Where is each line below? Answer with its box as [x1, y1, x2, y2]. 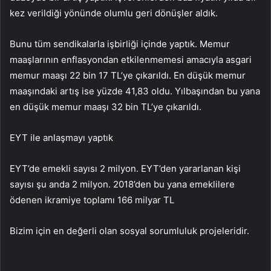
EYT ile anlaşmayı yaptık [10, 132, 113, 144]
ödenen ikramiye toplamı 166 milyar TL [10, 194, 174, 206]
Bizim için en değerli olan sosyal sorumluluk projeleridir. [10, 225, 249, 237]
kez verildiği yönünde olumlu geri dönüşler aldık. [10, 7, 218, 19]
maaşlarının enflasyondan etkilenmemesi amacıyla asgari [10, 54, 252, 66]
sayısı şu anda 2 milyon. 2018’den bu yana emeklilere [10, 178, 235, 191]
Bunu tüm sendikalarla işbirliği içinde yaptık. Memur [10, 38, 230, 50]
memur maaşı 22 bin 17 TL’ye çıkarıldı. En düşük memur [10, 70, 246, 82]
